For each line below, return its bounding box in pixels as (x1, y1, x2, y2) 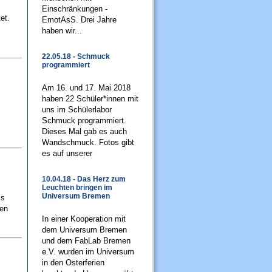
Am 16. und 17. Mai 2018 (42, 83, 131, 92)
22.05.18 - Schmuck (42, 52, 110, 61)
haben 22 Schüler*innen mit (42, 94, 138, 103)
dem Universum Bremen (42, 225, 127, 234)
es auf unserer (42, 149, 92, 158)
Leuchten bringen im (42, 183, 112, 192)
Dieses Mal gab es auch (42, 127, 127, 136)
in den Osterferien (42, 258, 104, 267)
